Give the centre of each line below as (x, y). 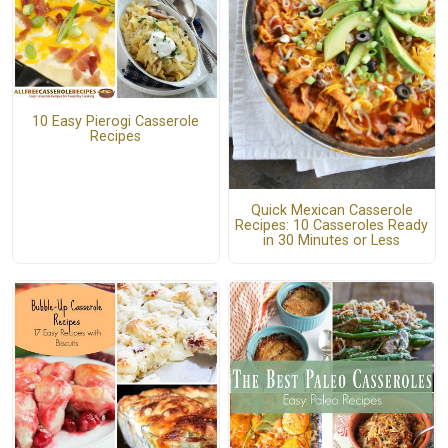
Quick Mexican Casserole (331, 211)
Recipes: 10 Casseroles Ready (332, 226)
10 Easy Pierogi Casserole (116, 121)
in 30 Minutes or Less (332, 241)
